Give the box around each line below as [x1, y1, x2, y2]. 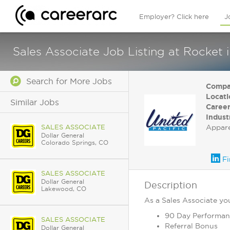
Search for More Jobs [21, 76, 112, 86]
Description [144, 180, 197, 190]
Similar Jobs [10, 98, 59, 107]
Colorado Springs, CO [41, 139, 108, 146]
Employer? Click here [139, 13, 209, 20]
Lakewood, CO [41, 185, 86, 192]
